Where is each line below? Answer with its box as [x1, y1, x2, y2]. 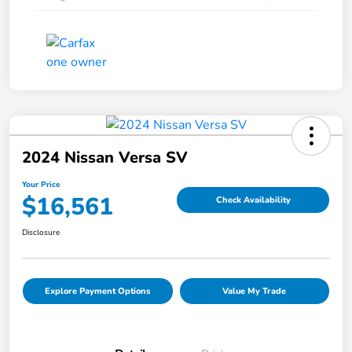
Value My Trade [222, 285, 287, 298]
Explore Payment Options [45, 285, 151, 298]
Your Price [22, 179, 60, 191]
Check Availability [215, 193, 291, 206]
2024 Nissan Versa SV [22, 147, 188, 169]
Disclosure [22, 227, 60, 239]
